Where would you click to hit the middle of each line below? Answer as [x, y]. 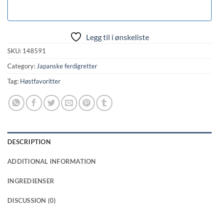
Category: [22, 66]
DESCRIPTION [29, 142]
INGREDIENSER [31, 181]
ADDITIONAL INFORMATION [52, 162]
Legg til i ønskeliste [118, 37]
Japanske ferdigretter [67, 66]
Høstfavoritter [40, 81]
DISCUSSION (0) [32, 201]
